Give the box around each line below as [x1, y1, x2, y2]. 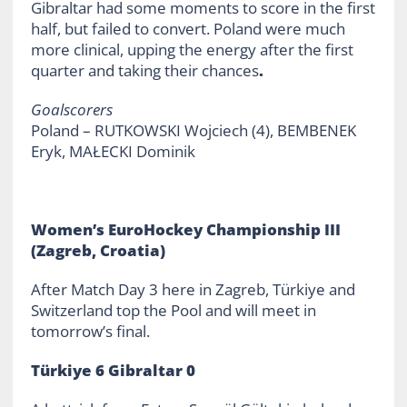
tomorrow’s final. [30, 320, 150, 342]
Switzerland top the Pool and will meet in [30, 299, 316, 321]
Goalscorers [30, 98, 113, 120]
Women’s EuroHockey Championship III [30, 218, 341, 240]
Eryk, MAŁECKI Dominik [30, 140, 195, 162]
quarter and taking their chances [30, 59, 259, 81]
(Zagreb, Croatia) [30, 239, 165, 261]
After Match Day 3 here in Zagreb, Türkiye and [30, 278, 355, 300]
